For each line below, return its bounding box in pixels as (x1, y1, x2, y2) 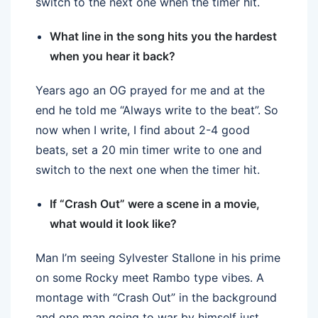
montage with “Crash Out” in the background (35, 290, 277, 305)
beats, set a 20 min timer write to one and (35, 142, 262, 157)
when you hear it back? (50, 48, 175, 63)
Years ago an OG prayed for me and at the (35, 82, 265, 97)
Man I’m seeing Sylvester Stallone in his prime (35, 250, 280, 265)
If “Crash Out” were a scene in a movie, (50, 196, 260, 211)
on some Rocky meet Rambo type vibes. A (35, 270, 264, 285)
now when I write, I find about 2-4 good (35, 122, 250, 137)
